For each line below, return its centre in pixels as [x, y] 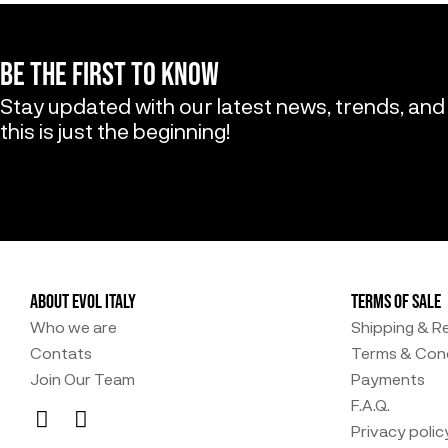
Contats [61, 352]
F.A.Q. [370, 404]
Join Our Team [82, 378]
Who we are [73, 326]
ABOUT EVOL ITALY [83, 302]
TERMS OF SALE [396, 302]
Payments [388, 378]
